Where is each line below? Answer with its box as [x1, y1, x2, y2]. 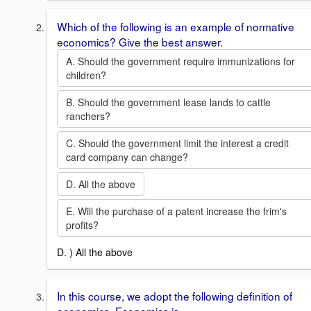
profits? [66, 217, 99, 232]
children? [66, 67, 106, 82]
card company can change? [66, 149, 188, 164]
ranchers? [66, 108, 110, 123]
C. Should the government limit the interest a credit [66, 135, 289, 150]
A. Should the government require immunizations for [66, 53, 295, 68]
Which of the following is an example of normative [57, 18, 294, 34]
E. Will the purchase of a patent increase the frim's [66, 203, 287, 218]
